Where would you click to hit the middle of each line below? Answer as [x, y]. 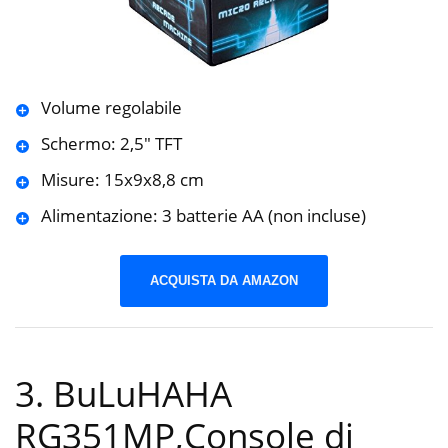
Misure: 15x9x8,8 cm [122, 180]
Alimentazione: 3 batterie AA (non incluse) [203, 216]
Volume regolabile [111, 108]
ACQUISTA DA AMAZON [224, 280]
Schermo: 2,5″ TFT [111, 144]
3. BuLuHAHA [123, 394]
